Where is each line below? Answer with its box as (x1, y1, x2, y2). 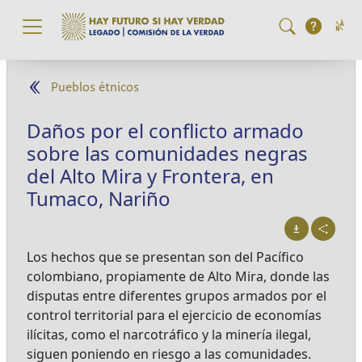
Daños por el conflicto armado (27, 117, 304, 144)
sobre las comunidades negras (27, 140, 308, 166)
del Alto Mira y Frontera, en (27, 162, 274, 189)
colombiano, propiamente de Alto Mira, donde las (27, 267, 330, 285)
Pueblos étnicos (51, 80, 139, 95)
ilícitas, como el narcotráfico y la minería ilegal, (27, 326, 311, 343)
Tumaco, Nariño (27, 185, 170, 212)
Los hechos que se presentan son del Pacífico (27, 248, 304, 266)
